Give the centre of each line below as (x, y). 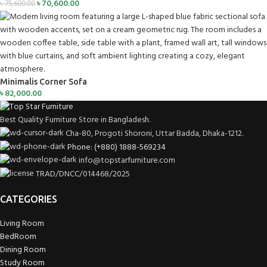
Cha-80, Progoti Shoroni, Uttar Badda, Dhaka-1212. (154, 133)
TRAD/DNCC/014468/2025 (83, 174)
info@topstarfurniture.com (127, 160)
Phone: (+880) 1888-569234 (117, 147)
